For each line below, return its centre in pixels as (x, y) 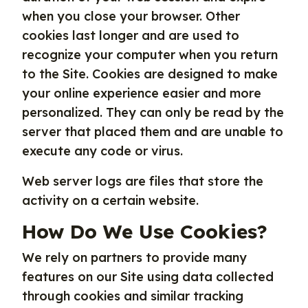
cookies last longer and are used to (131, 35)
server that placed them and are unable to (153, 132)
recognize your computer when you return (150, 55)
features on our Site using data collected (148, 277)
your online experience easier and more (142, 93)
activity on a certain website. (110, 200)
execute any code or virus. (102, 151)
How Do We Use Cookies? (145, 231)
